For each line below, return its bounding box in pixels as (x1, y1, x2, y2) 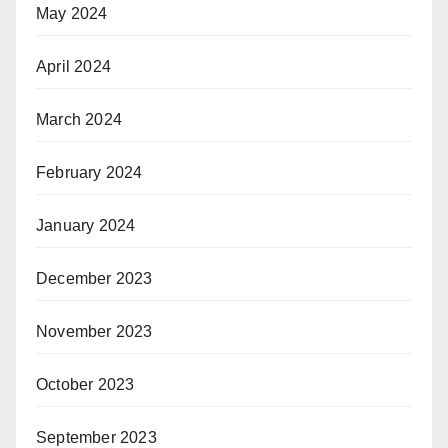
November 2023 (36, 322, 153, 340)
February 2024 (36, 163, 143, 181)
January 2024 (36, 216, 136, 234)
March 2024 (36, 110, 122, 128)
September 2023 (36, 428, 157, 446)
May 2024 (36, 4, 108, 22)
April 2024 (36, 57, 111, 75)
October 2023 (36, 375, 135, 393)
